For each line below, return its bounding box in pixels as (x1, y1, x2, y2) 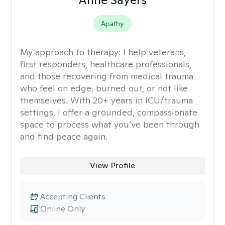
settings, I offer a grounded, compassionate (20, 106, 197, 118)
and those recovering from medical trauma (20, 70, 193, 82)
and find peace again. (20, 131, 107, 142)
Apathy (101, 19, 124, 28)
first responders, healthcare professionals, (20, 58, 191, 70)
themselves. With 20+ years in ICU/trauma (20, 94, 193, 106)
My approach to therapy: (20, 46, 123, 58)
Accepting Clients (40, 191, 105, 202)
